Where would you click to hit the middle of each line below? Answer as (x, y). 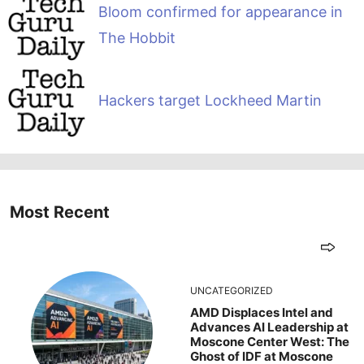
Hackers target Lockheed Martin (210, 101)
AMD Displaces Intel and (262, 312)
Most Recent (60, 212)
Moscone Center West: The (270, 341)
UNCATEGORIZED (232, 290)
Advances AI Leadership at (269, 327)
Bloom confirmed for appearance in (220, 12)
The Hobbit (136, 38)
